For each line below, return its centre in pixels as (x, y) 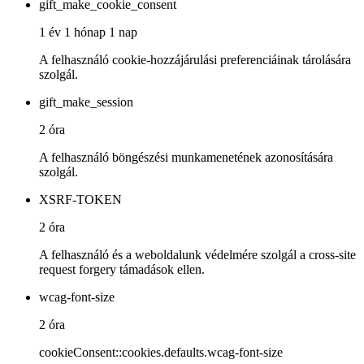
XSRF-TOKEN (80, 200)
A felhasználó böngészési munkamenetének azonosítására (186, 158)
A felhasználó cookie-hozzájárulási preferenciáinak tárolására (195, 60)
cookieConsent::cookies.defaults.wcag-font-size (161, 353)
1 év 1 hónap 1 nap (88, 32)
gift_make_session (86, 102)
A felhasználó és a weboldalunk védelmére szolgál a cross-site (197, 255)
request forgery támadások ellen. (122, 270)
